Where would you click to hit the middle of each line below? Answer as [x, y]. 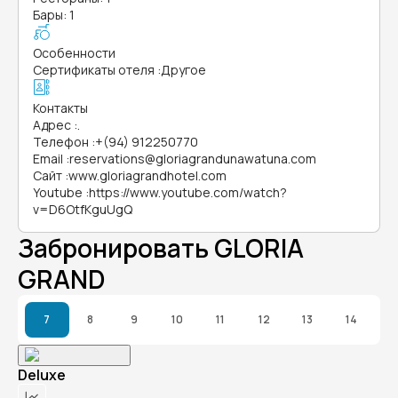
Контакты [60, 108]
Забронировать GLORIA [161, 248]
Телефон [61, 142]
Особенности [74, 53]
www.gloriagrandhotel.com [147, 175]
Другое [183, 70]
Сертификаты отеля [94, 70]
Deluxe [42, 375]
